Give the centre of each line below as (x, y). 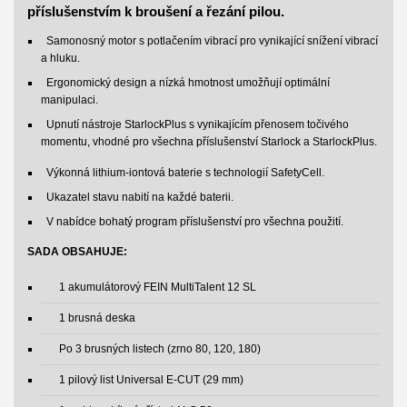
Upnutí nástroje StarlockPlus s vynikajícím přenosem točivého (194, 124)
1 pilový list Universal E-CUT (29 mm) (151, 379)
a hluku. (60, 58)
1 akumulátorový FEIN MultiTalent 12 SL (157, 287)
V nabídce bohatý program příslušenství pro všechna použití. (192, 221)
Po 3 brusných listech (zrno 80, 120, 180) (159, 348)
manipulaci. (69, 99)
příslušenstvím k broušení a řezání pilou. (155, 11)
